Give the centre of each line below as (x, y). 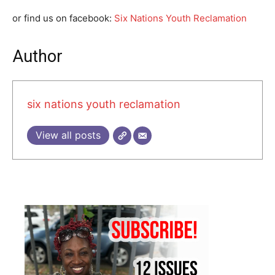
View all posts (68, 135)
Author (37, 56)
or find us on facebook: (63, 18)
